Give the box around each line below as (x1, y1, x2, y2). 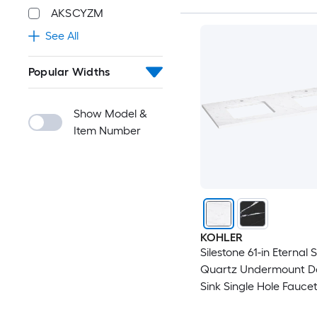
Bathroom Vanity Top (200, 296, 306, 310)
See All (45, 29, 79, 42)
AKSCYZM (51, 6, 104, 20)
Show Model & (74, 107, 147, 120)
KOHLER (200, 230, 243, 244)
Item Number (74, 124, 141, 137)
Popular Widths (28, 65, 110, 79)
